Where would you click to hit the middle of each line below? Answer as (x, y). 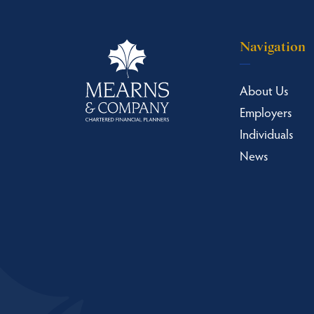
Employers (266, 111)
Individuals (266, 133)
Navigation (273, 47)
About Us (264, 90)
